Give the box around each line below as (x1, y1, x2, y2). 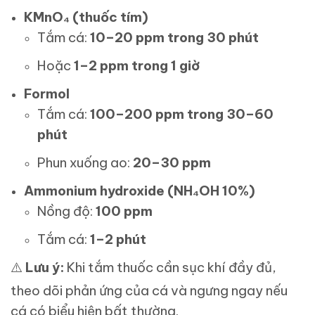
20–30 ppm (133, 154, 212, 172)
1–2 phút (90, 231, 147, 248)
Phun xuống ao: (37, 154, 134, 172)
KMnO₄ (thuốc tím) (24, 8, 149, 26)
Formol (24, 85, 70, 103)
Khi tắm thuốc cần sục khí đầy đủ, (64, 259, 276, 276)
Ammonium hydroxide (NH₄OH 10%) (24, 182, 256, 200)
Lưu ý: (25, 259, 64, 276)
